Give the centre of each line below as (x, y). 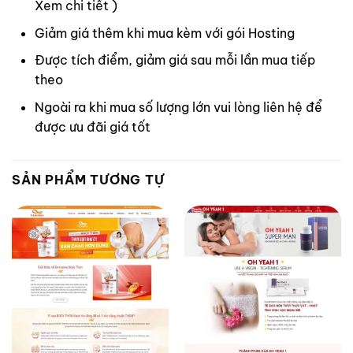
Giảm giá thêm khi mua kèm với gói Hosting (164, 33)
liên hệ (282, 107)
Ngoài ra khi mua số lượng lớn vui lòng (149, 107)
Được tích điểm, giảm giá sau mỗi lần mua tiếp (175, 60)
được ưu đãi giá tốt (92, 126)
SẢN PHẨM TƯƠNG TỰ (88, 179)
